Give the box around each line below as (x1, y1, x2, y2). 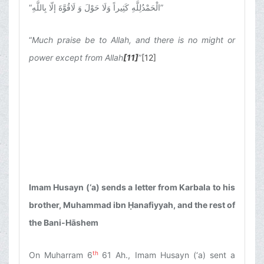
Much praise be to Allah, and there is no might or (32, 35, 235, 45)
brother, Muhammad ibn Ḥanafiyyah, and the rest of (29, 200, 235, 210)
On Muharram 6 (29, 250, 93, 260)
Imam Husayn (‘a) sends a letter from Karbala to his (29, 182, 235, 193)
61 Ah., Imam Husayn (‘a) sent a (102, 250, 236, 260)
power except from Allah (29, 52, 123, 63)
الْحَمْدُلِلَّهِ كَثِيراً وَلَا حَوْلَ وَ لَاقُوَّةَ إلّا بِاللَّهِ (32, 2, 160, 13)
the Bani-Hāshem (29, 217, 98, 228)
